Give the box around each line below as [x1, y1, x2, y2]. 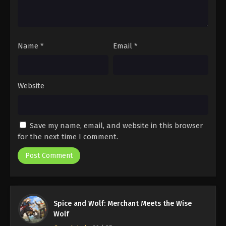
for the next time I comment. [18, 132, 118, 142]
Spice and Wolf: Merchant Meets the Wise [53, 199, 192, 208]
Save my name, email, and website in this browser [30, 121, 203, 131]
